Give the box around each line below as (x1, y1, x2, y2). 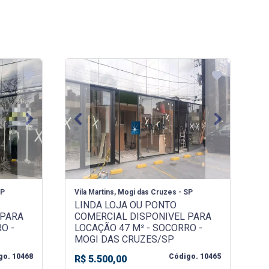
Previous (77, 119, 115, 131)
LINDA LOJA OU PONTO (74, 199, 177, 211)
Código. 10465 (169, 252, 222, 261)
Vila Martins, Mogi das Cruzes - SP (74, 188, 193, 197)
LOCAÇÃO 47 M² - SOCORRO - (74, 222, 203, 234)
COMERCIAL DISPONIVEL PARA (74, 211, 212, 223)
